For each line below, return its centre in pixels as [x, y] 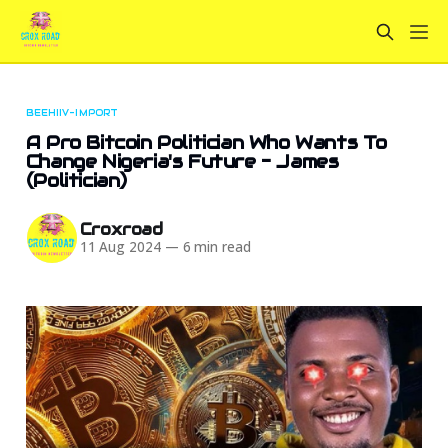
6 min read [214, 247]
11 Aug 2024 [120, 247]
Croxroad [121, 230]
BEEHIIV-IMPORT [71, 112]
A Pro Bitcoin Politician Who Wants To [206, 142]
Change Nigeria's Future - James [182, 161]
